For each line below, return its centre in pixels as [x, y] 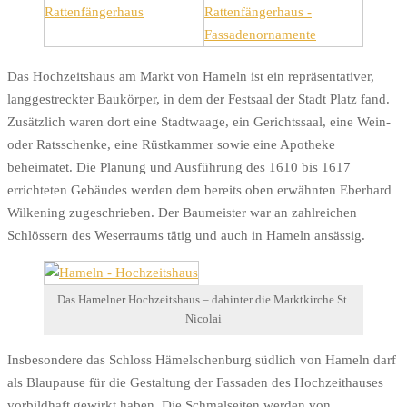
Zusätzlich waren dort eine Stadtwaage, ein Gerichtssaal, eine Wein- [199, 122]
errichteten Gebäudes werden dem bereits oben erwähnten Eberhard [199, 190]
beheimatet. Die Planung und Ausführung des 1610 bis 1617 [179, 167]
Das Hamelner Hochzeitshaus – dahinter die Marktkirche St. [203, 300]
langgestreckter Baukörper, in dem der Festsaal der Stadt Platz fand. [199, 99]
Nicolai [203, 319]
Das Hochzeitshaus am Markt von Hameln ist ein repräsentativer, [191, 76]
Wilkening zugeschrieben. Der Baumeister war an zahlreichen [182, 213]
